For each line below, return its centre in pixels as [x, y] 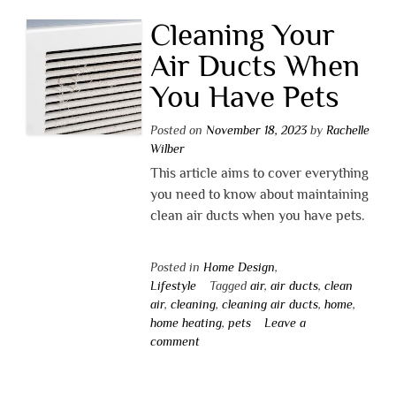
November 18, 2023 [256, 129]
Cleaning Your [242, 34]
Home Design [239, 267]
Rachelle [347, 129]
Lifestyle [173, 285]
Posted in [176, 267]
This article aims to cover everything [259, 173]
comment [175, 341]
